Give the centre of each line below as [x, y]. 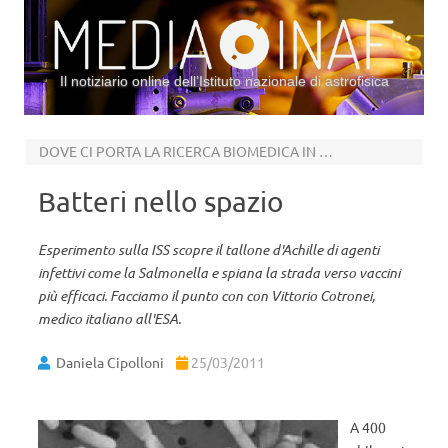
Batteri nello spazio [161, 201]
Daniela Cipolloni [110, 362]
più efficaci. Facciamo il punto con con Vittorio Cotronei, [206, 295]
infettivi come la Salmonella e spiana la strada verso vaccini [219, 272]
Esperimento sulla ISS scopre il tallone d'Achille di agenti [208, 249]
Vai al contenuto [276, 122]
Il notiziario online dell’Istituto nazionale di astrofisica [224, 81]
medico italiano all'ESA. [109, 318]
